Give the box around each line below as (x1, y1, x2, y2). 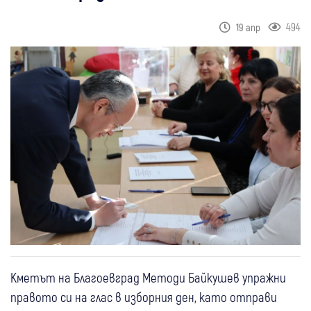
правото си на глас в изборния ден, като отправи (10, 289, 277, 305)
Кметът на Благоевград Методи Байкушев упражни (10, 269, 286, 286)
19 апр (236, 20, 262, 33)
